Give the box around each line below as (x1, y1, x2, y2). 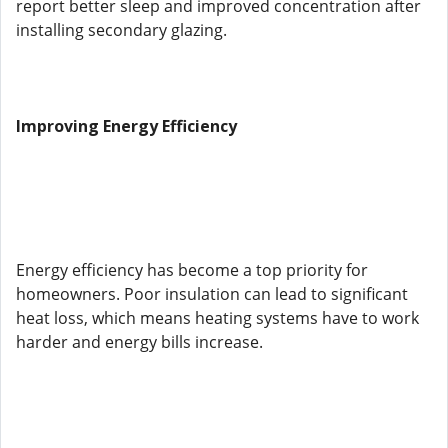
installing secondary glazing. (16, 19, 227, 41)
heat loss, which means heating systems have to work (16, 307, 419, 329)
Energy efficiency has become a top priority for (16, 259, 368, 281)
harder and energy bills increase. (16, 331, 263, 353)
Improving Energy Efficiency (16, 115, 237, 137)
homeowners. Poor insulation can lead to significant (16, 283, 408, 305)
